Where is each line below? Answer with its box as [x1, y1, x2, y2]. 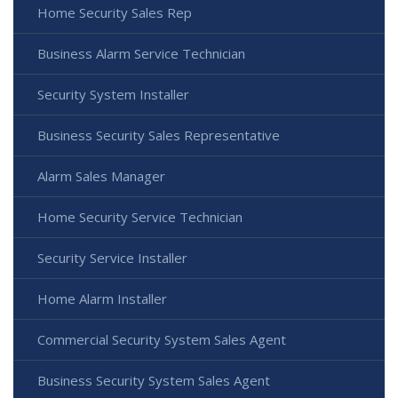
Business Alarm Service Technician [37, 44, 245, 63]
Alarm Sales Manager [37, 167, 165, 186]
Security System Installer [37, 85, 189, 104]
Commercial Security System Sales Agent [37, 330, 286, 349]
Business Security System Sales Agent [37, 371, 270, 390]
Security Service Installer [37, 249, 187, 267]
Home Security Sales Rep [37, 4, 192, 22]
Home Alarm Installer [37, 290, 167, 308]
